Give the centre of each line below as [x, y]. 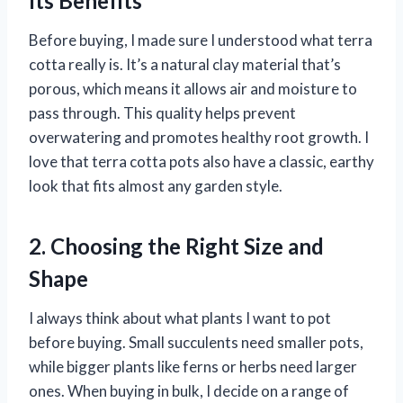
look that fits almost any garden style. [156, 185]
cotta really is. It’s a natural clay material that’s [185, 64]
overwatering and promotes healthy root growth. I [199, 137]
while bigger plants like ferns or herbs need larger [193, 366]
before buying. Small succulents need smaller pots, [196, 342]
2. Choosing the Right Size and [176, 246]
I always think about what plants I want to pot [180, 318]
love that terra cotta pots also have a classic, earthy [201, 161]
